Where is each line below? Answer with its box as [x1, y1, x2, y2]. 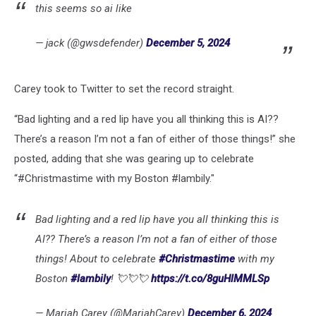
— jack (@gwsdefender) [35, 36, 146, 49]
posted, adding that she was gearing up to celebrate [14, 152, 254, 165]
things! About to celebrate [35, 252, 159, 265]
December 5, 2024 [146, 36, 230, 49]
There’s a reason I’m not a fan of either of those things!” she [14, 132, 296, 145]
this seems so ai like [35, 1, 132, 15]
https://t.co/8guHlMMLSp [151, 272, 269, 285]
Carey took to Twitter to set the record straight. [14, 82, 234, 95]
